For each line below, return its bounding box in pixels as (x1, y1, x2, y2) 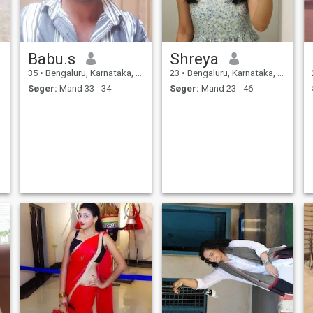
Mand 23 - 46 (198, 83, 253, 94)
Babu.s (27, 49, 75, 68)
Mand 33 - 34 (57, 83, 111, 94)
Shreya (169, 49, 219, 68)
